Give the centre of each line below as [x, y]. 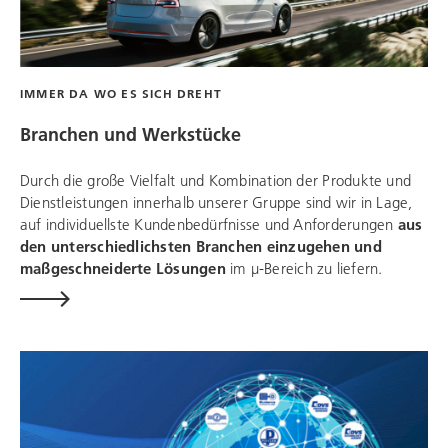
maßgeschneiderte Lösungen [125, 268]
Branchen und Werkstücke [130, 135]
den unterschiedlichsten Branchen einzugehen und [201, 246]
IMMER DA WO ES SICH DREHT [121, 94]
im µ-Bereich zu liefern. [308, 268]
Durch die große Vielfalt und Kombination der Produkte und [216, 180]
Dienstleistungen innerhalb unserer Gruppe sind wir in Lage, [216, 202]
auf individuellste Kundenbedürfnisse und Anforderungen [209, 224]
